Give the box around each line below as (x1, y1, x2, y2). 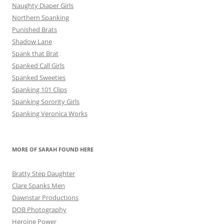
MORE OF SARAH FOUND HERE (12, 145, 93, 153)
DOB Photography (12, 205, 66, 214)
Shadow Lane (12, 37, 52, 46)
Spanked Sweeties (12, 73, 65, 82)
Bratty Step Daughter (12, 169, 75, 178)
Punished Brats (12, 25, 57, 34)
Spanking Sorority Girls (12, 97, 79, 106)
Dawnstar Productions (12, 193, 78, 202)
